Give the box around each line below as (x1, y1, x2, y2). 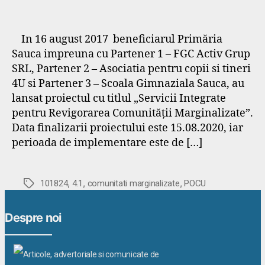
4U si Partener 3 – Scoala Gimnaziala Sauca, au (12, 77, 244, 91)
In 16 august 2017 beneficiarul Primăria (12, 33, 222, 46)
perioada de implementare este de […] (12, 136, 202, 150)
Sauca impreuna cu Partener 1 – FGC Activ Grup (12, 47, 250, 61)
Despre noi (4, 211, 62, 225)
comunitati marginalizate (87, 178, 180, 189)
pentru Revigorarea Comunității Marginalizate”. (12, 106, 253, 120)
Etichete (23, 178, 58, 189)
